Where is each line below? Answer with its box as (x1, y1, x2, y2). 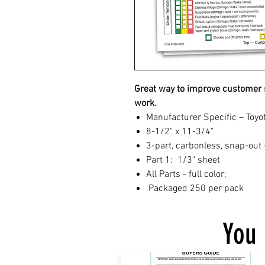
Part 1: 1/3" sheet (146, 154, 220, 167)
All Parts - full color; (146, 169, 227, 181)
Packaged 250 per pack (146, 183, 244, 195)
